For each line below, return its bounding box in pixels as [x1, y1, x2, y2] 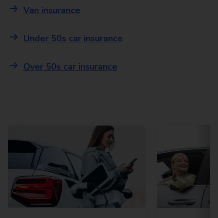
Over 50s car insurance [23, 61, 117, 73]
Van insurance [23, 4, 80, 16]
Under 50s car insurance [23, 33, 123, 44]
